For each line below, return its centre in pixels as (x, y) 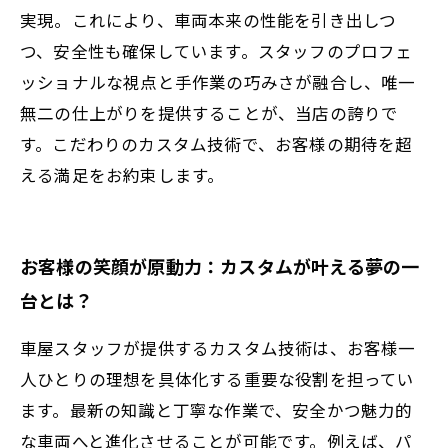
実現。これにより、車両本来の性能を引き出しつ (208, 19)
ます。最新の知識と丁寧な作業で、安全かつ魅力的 (216, 409)
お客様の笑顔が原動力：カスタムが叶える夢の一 (220, 266)
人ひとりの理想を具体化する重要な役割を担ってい (217, 378)
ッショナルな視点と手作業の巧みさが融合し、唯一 (218, 81)
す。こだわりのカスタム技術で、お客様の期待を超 (216, 143)
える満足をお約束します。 (122, 174)
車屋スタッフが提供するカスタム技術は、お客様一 (218, 347)
